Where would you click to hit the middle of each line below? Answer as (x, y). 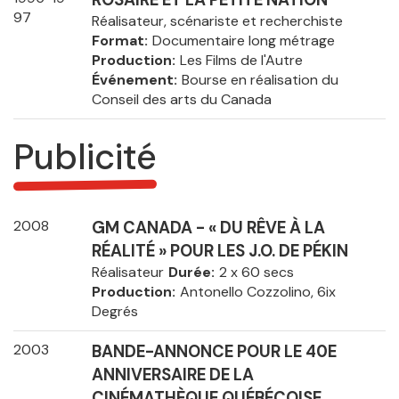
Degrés (114, 312)
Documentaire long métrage (243, 41)
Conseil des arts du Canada (181, 100)
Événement (132, 80)
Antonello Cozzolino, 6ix (257, 292)
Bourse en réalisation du (260, 80)
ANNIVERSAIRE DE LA (172, 375)
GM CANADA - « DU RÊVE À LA (208, 228)
